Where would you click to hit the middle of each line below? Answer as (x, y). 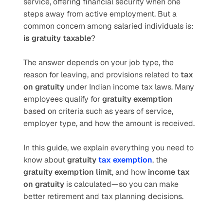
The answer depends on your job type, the (99, 63)
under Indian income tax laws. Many (129, 87)
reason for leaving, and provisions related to (102, 75)
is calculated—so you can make (121, 184)
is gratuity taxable (57, 38)
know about (45, 160)
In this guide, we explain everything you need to (109, 148)
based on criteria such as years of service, (98, 111)
